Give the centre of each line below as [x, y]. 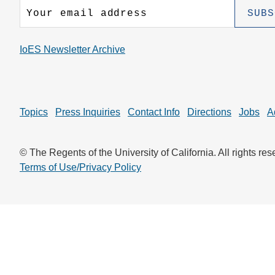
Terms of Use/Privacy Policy [80, 168]
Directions [209, 112]
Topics [34, 112]
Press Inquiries [88, 112]
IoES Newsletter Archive [72, 50]
